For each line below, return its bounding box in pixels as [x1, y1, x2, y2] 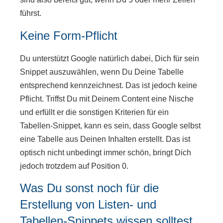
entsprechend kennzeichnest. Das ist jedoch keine [20, 81, 197, 90]
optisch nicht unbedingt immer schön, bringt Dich [20, 148, 191, 157]
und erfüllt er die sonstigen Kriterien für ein [20, 108, 169, 116]
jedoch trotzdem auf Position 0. [20, 161, 128, 170]
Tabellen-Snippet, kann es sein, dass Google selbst [20, 121, 201, 130]
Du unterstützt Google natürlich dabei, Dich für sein [20, 54, 199, 63]
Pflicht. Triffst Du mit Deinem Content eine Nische [20, 94, 194, 103]
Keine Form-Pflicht [20, 28, 117, 42]
